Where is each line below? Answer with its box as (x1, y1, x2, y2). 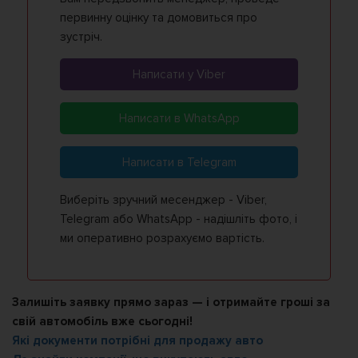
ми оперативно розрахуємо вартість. (60, 231, 265, 246)
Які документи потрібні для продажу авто (12, 333, 263, 348)
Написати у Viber (133, 67, 225, 82)
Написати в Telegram (121, 155, 237, 170)
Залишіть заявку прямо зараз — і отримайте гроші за (12, 295, 330, 310)
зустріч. (60, 30, 102, 45)
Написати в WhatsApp (118, 111, 240, 126)
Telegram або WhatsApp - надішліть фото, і (60, 212, 297, 227)
